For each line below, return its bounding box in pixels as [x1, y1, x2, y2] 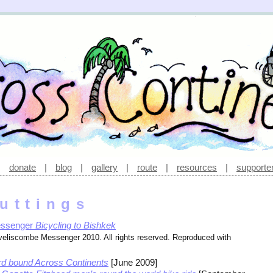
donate [9, 162, 36, 172]
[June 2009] [108, 257, 157, 268]
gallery [91, 162, 118, 172]
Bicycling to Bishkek [35, 220, 116, 231]
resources [177, 162, 217, 172]
